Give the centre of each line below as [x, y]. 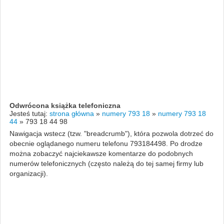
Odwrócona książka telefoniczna [65, 105]
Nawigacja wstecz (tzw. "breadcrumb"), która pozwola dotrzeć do [111, 133]
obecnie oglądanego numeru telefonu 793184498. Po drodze [106, 143]
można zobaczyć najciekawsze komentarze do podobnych [101, 153]
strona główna [71, 113]
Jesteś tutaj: [29, 113]
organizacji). [28, 173]
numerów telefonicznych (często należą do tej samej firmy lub [106, 163]
